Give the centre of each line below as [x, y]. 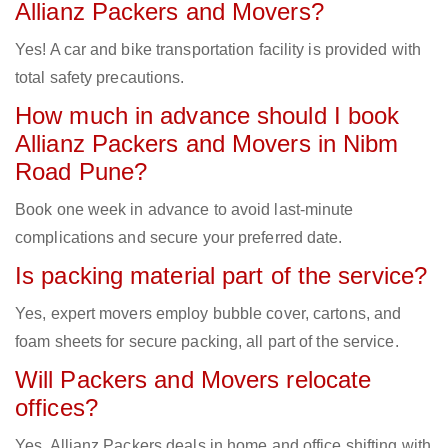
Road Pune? [81, 172]
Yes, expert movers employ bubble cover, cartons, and [208, 314]
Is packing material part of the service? [221, 276]
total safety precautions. [100, 78]
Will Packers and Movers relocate [193, 380]
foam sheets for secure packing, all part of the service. [207, 342]
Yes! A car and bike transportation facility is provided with [218, 50]
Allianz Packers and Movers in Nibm [207, 144]
